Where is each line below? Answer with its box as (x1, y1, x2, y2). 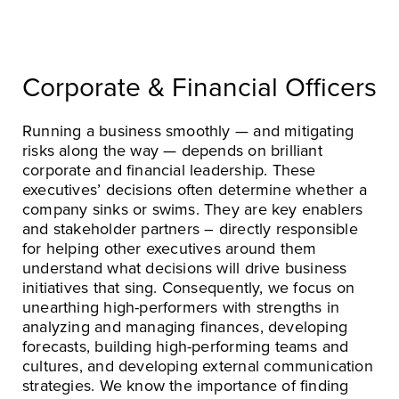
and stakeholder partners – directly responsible (22, 218, 358, 239)
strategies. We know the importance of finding (22, 375, 349, 395)
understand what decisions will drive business (22, 257, 347, 278)
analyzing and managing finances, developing (22, 316, 348, 337)
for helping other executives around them (22, 238, 317, 258)
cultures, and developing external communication (22, 355, 373, 376)
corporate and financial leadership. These (22, 159, 316, 180)
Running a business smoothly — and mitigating (22, 120, 354, 141)
